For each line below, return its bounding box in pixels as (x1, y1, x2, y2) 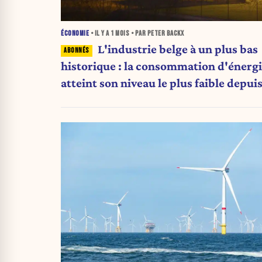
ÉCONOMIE (61, 29, 89, 38)
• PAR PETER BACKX (129, 29, 184, 38)
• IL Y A (89, 29, 111, 38)
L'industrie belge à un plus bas (97, 42, 258, 57)
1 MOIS (111, 29, 129, 38)
